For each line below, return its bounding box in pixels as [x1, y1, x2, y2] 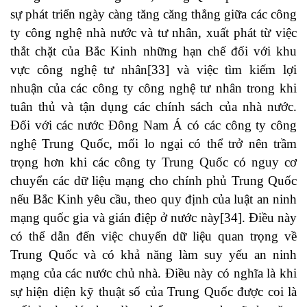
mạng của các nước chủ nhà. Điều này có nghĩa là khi [10, 266, 297, 281]
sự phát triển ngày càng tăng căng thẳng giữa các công [10, 7, 297, 22]
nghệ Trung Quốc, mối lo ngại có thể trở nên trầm [10, 136, 297, 151]
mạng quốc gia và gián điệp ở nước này [10, 210, 220, 225]
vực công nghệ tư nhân [10, 62, 148, 77]
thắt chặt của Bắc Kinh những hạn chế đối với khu [10, 44, 297, 59]
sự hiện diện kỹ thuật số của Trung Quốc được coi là [10, 284, 297, 299]
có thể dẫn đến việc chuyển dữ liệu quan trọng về [10, 229, 297, 244]
